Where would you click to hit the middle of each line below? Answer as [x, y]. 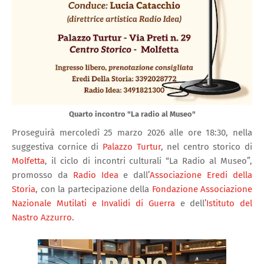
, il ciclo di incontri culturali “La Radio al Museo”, [148, 161]
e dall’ [134, 175]
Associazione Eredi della [201, 175]
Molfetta [28, 161]
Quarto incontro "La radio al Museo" [132, 114]
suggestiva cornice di [57, 146]
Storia [24, 189]
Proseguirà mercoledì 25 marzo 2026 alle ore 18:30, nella [132, 132]
